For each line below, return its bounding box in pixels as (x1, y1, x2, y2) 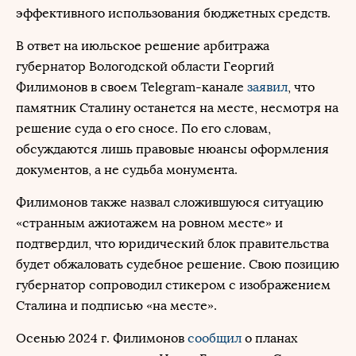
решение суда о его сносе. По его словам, (16, 121, 271, 136)
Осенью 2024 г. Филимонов (16, 331, 188, 346)
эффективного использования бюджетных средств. (16, 6, 331, 21)
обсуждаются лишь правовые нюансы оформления (16, 141, 329, 157)
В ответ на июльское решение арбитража (16, 38, 269, 53)
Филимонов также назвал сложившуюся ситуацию (16, 195, 323, 210)
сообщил (188, 331, 242, 346)
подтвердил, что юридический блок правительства (16, 236, 329, 251)
